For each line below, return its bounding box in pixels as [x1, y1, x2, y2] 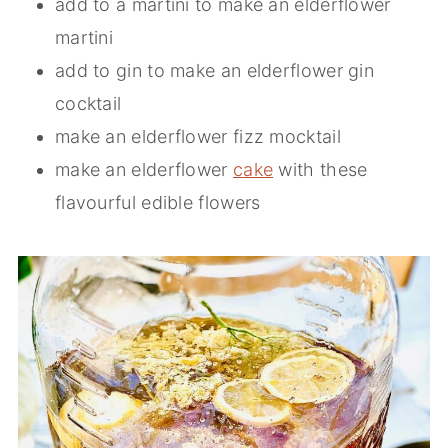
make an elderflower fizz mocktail [54, 126, 341, 148]
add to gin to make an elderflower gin [54, 60, 375, 82]
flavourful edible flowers [54, 192, 261, 214]
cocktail [54, 93, 122, 115]
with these [273, 159, 368, 181]
